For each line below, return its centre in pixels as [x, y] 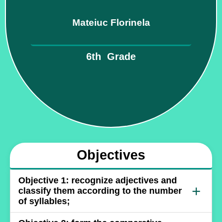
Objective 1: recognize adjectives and [98, 180]
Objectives [111, 155]
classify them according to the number [100, 191]
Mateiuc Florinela [111, 22]
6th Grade [111, 56]
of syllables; [44, 201]
